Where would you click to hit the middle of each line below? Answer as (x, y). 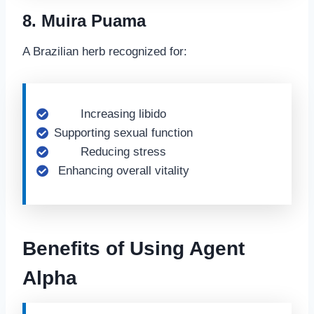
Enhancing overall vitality (123, 171)
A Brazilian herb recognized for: (105, 52)
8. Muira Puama (84, 21)
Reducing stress (123, 152)
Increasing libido (123, 114)
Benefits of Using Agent (134, 248)
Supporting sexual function (123, 133)
